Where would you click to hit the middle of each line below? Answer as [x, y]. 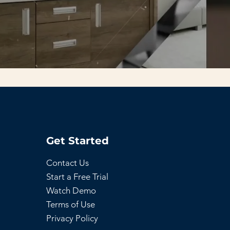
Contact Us [68, 163]
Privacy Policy [72, 218]
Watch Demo [71, 191]
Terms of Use [71, 205]
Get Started [78, 141]
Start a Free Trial [78, 177]
